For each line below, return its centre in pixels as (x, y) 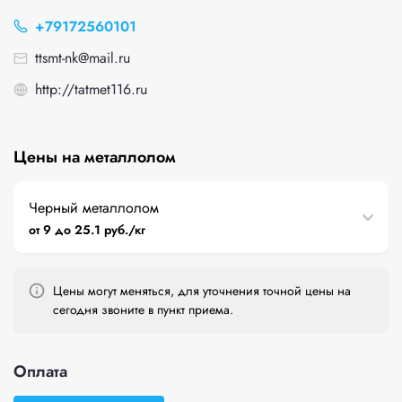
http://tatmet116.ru (91, 89)
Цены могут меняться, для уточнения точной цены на (202, 291)
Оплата (40, 371)
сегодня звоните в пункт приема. (143, 310)
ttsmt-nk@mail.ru (83, 58)
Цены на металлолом (95, 157)
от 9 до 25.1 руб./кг (87, 230)
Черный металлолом (94, 208)
